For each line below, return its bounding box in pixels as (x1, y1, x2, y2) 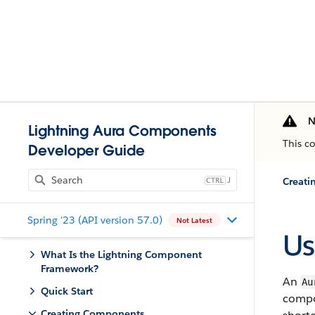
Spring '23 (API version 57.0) (27, 213, 162, 226)
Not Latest (176, 215, 212, 225)
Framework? (41, 262, 98, 275)
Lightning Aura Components (28, 122, 217, 140)
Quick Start (41, 285, 93, 297)
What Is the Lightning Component (41, 248, 202, 261)
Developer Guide (28, 141, 145, 160)
